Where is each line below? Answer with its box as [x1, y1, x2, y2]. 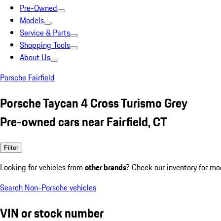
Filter [4, 144, 18, 151]
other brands [85, 161, 126, 173]
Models [20, 14, 44, 26]
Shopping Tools [20, 39, 70, 51]
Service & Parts [20, 27, 70, 38]
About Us [20, 51, 50, 63]
